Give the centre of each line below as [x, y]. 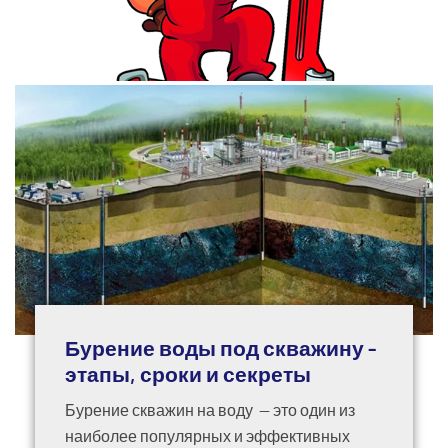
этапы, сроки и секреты [188, 374]
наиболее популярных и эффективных [207, 436]
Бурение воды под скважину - [220, 348]
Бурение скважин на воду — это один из [210, 410]
